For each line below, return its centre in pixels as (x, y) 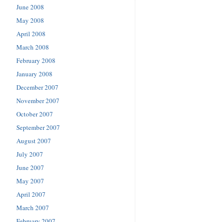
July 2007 (30, 154)
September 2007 (38, 127)
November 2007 (38, 100)
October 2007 (35, 114)
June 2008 (30, 7)
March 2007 (33, 207)
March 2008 (33, 47)
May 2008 (30, 20)
